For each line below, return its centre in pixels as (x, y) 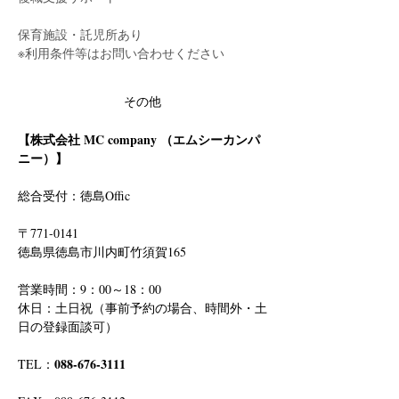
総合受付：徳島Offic (80, 195)
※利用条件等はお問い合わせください (121, 53)
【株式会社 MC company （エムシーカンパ (139, 139)
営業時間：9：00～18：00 (90, 289)
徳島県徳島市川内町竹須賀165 (102, 252)
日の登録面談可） (68, 326)
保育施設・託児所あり (80, 34)
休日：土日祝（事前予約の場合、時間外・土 (142, 308)
